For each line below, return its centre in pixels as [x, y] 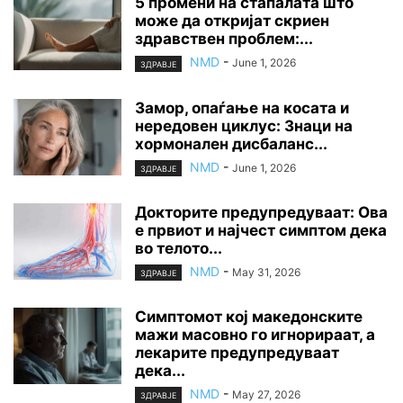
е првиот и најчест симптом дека [261, 230]
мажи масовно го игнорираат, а [255, 334]
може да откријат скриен [232, 21]
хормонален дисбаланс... [231, 143]
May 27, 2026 [266, 394]
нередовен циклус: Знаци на [244, 125]
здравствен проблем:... [224, 39]
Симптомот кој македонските [249, 316]
